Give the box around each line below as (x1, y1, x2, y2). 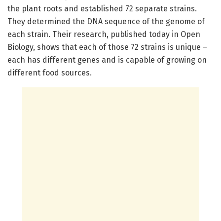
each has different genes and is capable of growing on (7, 55, 207, 65)
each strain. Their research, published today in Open (7, 30, 200, 39)
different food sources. (7, 68, 92, 78)
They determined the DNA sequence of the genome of (7, 17, 205, 27)
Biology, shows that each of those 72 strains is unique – (7, 42, 207, 52)
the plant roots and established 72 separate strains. (7, 4, 197, 14)
